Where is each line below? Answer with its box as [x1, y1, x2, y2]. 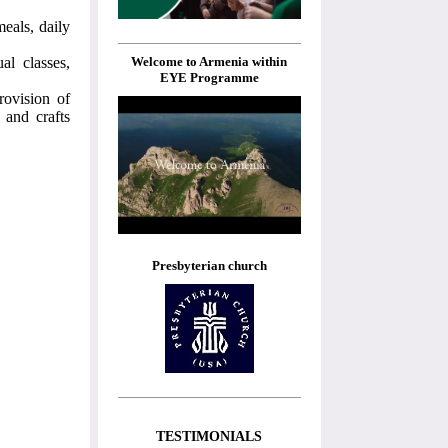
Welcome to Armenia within [131, 54, 288, 70]
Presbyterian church [151, 257, 267, 273]
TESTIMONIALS [156, 429, 263, 445]
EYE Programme [159, 70, 259, 86]
